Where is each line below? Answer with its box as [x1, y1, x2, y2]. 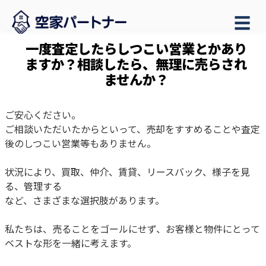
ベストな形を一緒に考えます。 [5, 236, 137, 250]
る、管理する [5, 179, 62, 193]
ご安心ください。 [5, 107, 81, 122]
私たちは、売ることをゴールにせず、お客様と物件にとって [5, 221, 260, 236]
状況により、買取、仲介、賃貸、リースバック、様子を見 [5, 164, 250, 179]
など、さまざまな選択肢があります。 [5, 193, 164, 207]
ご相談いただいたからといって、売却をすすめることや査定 [5, 122, 260, 136]
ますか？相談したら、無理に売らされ [25, 54, 247, 73]
